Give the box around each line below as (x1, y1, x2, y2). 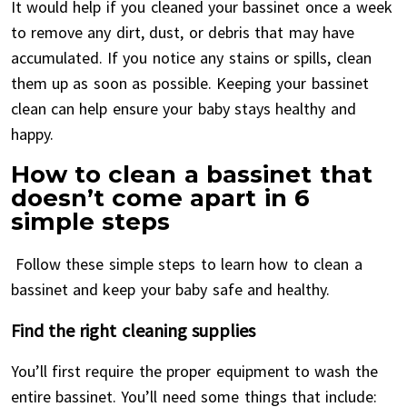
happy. (10, 124, 54, 144)
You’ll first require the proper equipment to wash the (10, 361, 378, 382)
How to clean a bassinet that (10, 160, 372, 189)
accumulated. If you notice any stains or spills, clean (10, 47, 372, 68)
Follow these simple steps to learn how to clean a (10, 253, 362, 274)
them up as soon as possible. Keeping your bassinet (10, 73, 369, 94)
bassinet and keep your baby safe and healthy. (10, 279, 335, 300)
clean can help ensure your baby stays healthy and (10, 98, 356, 119)
